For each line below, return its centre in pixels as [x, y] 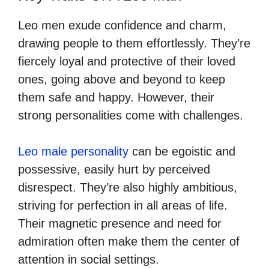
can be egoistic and [182, 151]
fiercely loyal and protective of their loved [127, 61]
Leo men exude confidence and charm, [122, 25]
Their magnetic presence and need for [120, 223]
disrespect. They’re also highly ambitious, [128, 187]
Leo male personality [73, 151]
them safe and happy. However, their [116, 97]
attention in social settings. [89, 259]
